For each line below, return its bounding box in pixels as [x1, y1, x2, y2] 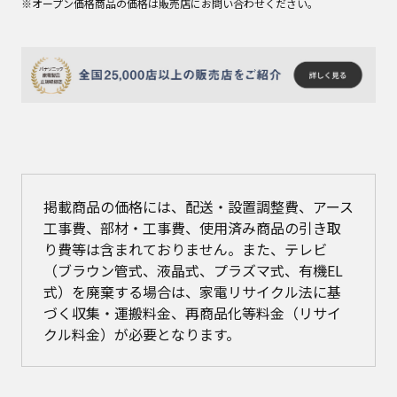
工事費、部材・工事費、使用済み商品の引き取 [43, 216, 341, 238]
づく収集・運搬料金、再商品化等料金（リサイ [43, 301, 341, 323]
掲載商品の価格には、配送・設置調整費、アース [43, 195, 354, 217]
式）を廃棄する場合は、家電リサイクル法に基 [43, 280, 341, 302]
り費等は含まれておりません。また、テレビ [43, 237, 327, 260]
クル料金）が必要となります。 [43, 323, 240, 345]
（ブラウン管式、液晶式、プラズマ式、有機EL [43, 259, 343, 281]
